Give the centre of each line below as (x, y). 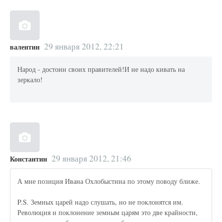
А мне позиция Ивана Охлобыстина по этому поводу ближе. (109, 181)
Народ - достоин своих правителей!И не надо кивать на (101, 69)
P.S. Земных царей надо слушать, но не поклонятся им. (101, 202)
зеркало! (30, 80)
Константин (28, 159)
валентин (25, 47)
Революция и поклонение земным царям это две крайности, (108, 213)
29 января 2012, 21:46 (91, 159)
